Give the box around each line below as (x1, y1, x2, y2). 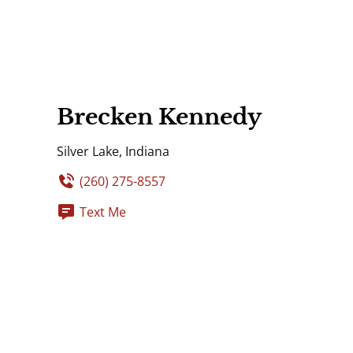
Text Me (80, 203, 126, 221)
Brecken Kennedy (57, 102, 262, 131)
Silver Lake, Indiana (57, 142, 169, 160)
